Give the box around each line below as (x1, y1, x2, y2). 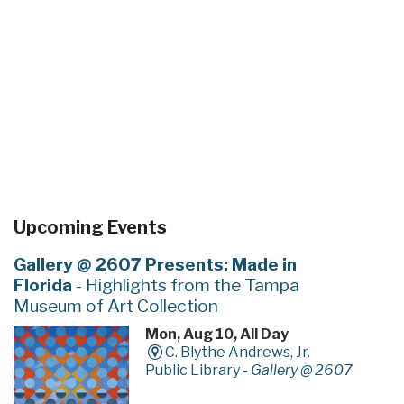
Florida (13, 274, 72, 297)
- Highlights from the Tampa (71, 274, 299, 297)
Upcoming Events (13, 216, 167, 239)
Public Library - (144, 362, 251, 380)
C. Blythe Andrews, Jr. (165, 344, 311, 362)
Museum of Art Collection (13, 295, 218, 317)
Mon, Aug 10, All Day (144, 326, 289, 344)
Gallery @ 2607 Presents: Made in (13, 253, 297, 276)
